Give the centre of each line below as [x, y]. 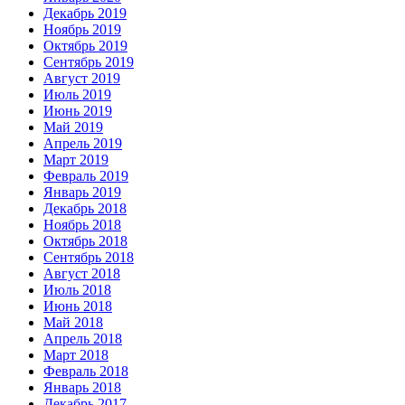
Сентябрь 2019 [89, 62]
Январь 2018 [82, 388]
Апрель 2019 [83, 144]
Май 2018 [73, 323]
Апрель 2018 [83, 339]
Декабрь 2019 [85, 14]
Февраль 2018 [86, 372]
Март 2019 [76, 160]
